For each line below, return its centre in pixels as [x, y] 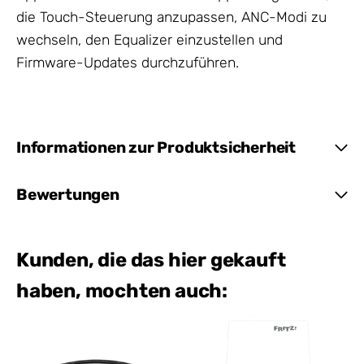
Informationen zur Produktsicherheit [156, 147]
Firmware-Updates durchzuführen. [128, 63]
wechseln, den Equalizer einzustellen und [149, 40]
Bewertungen [68, 194]
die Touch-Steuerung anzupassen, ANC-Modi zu [171, 17]
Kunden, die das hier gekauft [151, 260]
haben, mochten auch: [122, 290]
